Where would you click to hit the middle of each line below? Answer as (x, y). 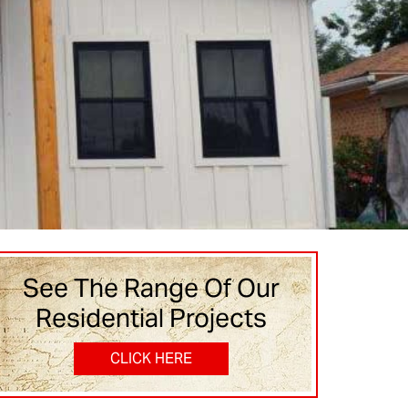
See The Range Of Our (151, 288)
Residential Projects (151, 318)
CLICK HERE (151, 358)
